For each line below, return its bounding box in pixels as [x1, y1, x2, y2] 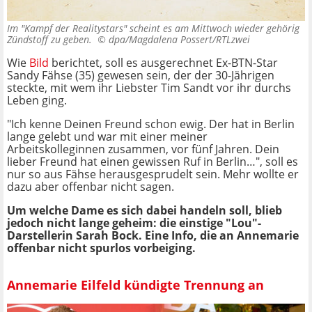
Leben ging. [7, 93, 67, 109]
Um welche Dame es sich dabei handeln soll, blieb [7, 203, 282, 219]
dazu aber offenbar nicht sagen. [7, 179, 174, 195]
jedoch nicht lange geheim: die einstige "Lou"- [7, 215, 261, 231]
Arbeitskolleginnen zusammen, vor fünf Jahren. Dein [7, 141, 279, 157]
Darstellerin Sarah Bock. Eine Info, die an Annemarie [7, 228, 299, 244]
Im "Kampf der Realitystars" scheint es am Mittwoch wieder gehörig [7, 22, 299, 36]
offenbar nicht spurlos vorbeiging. [7, 240, 196, 256]
